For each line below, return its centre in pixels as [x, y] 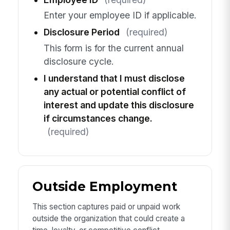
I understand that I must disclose [114, 78]
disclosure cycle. [79, 61]
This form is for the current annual [113, 48]
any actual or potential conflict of [114, 91]
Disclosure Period [81, 32]
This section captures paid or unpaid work [106, 207]
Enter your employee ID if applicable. [120, 15]
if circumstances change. [98, 118]
